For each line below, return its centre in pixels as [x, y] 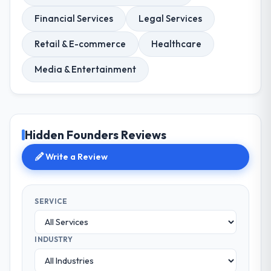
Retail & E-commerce [80, 44]
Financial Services [74, 18]
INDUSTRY [54, 240]
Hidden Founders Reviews [96, 135]
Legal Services [171, 18]
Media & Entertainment [86, 69]
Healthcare [177, 44]
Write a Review [76, 157]
